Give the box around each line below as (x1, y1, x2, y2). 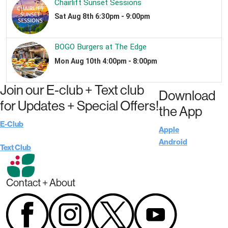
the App (159, 104, 202, 119)
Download (159, 88, 215, 103)
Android (159, 137, 187, 147)
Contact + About (6, 177, 75, 189)
